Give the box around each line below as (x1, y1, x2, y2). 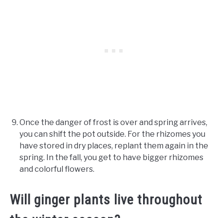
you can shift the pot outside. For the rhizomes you (19, 129, 205, 139)
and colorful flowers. (19, 164, 96, 174)
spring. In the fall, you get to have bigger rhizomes (19, 153, 203, 163)
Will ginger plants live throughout (10, 192, 202, 208)
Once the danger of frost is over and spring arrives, (19, 118, 207, 127)
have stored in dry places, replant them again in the (19, 141, 208, 151)
